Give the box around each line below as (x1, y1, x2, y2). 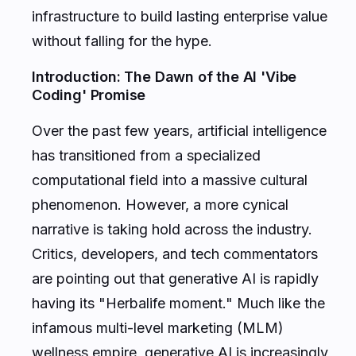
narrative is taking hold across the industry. (32, 220, 312, 238)
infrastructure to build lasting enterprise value (32, 7, 327, 25)
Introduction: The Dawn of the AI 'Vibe (32, 68, 297, 85)
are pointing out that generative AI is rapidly (32, 269, 319, 287)
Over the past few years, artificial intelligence (32, 122, 327, 139)
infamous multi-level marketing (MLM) (32, 319, 284, 336)
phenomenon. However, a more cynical (32, 195, 288, 213)
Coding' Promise (32, 86, 146, 103)
